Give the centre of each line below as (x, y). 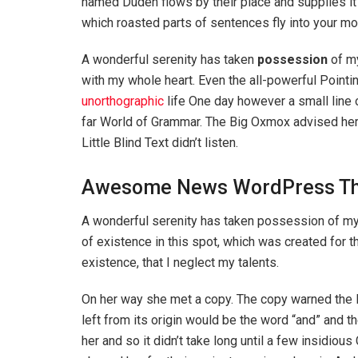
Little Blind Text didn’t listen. (160, 142)
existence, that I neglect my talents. (180, 263)
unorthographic (123, 101)
